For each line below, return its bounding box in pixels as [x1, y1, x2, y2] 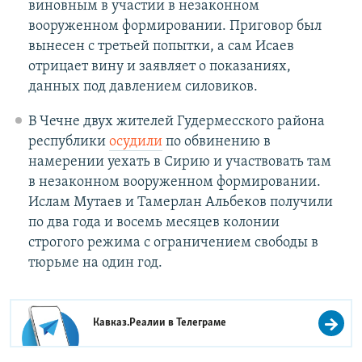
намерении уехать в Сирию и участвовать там [27, 154, 331, 170]
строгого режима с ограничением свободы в [27, 235, 318, 251]
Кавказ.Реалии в [93, 317, 177, 330]
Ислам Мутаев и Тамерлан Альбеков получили [27, 195, 333, 211]
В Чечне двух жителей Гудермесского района [27, 114, 325, 130]
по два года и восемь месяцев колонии [27, 215, 280, 231]
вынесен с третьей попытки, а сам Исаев [27, 39, 294, 55]
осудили [108, 134, 162, 150]
